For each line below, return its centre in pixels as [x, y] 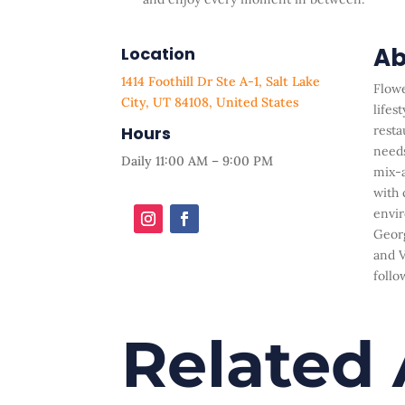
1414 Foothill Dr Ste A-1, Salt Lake [221, 81]
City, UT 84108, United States [211, 102]
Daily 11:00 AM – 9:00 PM [198, 160]
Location [159, 53]
